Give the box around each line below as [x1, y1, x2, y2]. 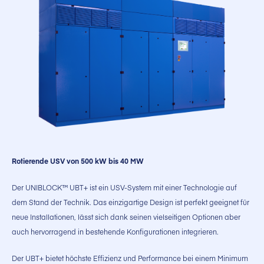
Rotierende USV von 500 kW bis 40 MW [12, 156, 144, 166]
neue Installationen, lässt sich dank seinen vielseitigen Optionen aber [12, 212, 240, 222]
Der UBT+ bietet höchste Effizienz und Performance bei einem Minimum [12, 253, 248, 263]
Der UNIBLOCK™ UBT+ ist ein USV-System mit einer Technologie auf [12, 182, 237, 192]
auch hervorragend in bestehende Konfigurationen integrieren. [12, 226, 219, 236]
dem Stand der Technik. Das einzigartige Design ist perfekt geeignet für [12, 197, 249, 207]
